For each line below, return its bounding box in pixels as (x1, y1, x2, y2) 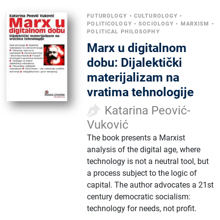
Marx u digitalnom (87, 40, 187, 55)
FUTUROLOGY (87, 12, 128, 19)
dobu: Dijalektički (87, 55, 183, 70)
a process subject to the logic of (87, 168, 197, 178)
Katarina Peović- (105, 103, 191, 117)
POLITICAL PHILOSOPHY (87, 28, 160, 35)
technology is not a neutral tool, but (87, 156, 209, 166)
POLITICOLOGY (87, 20, 132, 27)
